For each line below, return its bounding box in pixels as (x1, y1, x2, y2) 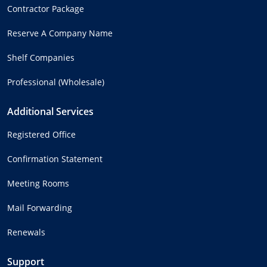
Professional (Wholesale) (7, 76, 104, 88)
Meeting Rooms (7, 177, 69, 189)
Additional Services (7, 104, 94, 118)
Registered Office (7, 128, 76, 140)
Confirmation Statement (7, 153, 103, 164)
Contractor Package (7, 2, 84, 14)
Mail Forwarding (7, 201, 72, 213)
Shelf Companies (7, 51, 74, 63)
